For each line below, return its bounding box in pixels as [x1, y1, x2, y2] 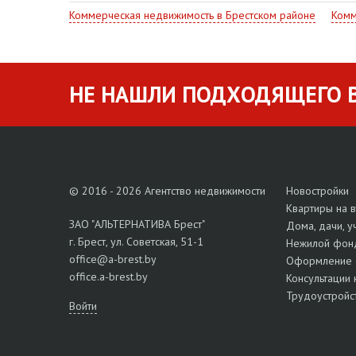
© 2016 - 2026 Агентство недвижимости [69, 184, 265, 199]
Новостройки [285, 184, 349, 199]
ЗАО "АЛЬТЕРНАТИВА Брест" [69, 217, 205, 232]
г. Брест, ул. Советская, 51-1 [69, 234, 203, 250]
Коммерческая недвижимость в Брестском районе [69, 8, 315, 23]
